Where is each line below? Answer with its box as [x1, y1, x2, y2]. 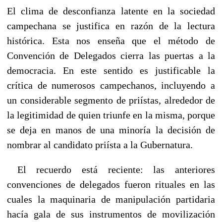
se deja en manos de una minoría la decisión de [7, 124, 215, 135]
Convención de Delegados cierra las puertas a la [7, 50, 215, 61]
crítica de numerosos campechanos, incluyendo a [7, 79, 215, 91]
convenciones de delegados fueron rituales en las [7, 178, 215, 190]
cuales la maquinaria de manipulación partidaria [7, 193, 215, 205]
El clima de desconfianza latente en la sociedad [7, 5, 215, 16]
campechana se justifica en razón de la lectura [7, 20, 215, 31]
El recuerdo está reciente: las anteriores [7, 164, 215, 175]
